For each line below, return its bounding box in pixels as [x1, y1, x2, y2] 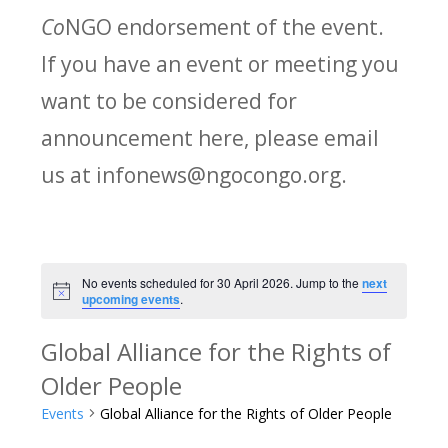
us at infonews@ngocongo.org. [41, 159, 348, 189]
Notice [52, 288, 88, 306]
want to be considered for [41, 85, 298, 115]
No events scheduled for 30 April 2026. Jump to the [82, 273, 363, 291]
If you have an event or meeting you [41, 48, 400, 78]
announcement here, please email [41, 122, 380, 152]
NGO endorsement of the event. [65, 11, 390, 41]
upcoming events [82, 289, 181, 308]
